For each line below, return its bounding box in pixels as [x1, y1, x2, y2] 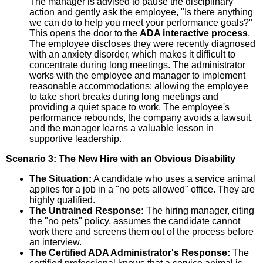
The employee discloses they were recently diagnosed [29, 38, 255, 49]
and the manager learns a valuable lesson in [29, 123, 214, 133]
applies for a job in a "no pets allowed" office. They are [29, 184, 255, 194]
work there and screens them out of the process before [29, 226, 254, 237]
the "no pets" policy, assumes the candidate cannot [29, 215, 240, 226]
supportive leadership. [29, 133, 122, 144]
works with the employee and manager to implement [29, 70, 245, 80]
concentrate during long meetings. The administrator [29, 59, 245, 70]
